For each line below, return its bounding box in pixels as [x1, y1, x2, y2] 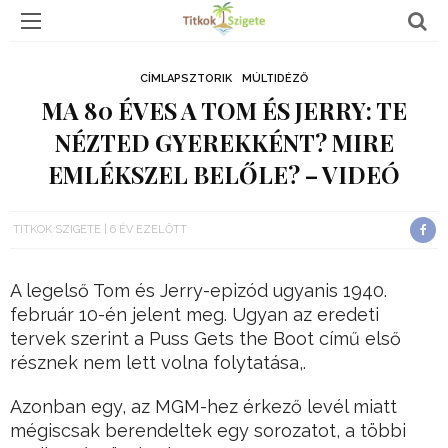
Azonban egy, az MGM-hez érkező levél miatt [10, 396, 397, 418]
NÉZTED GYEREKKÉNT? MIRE [54, 127, 394, 158]
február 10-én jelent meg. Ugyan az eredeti [10, 304, 379, 326]
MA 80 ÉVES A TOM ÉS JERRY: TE [41, 95, 407, 126]
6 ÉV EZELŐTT [110, 223, 187, 236]
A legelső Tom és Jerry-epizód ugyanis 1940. [10, 280, 387, 302]
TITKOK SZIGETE [13, 223, 101, 236]
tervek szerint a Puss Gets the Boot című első [10, 328, 401, 350]
